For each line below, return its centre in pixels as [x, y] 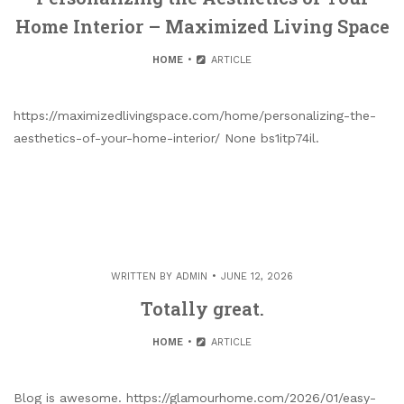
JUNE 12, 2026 [257, 276]
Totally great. [202, 308]
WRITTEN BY [143, 276]
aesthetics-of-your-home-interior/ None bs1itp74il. [166, 138]
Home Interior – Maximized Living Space [202, 26]
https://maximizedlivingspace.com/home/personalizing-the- [195, 115]
